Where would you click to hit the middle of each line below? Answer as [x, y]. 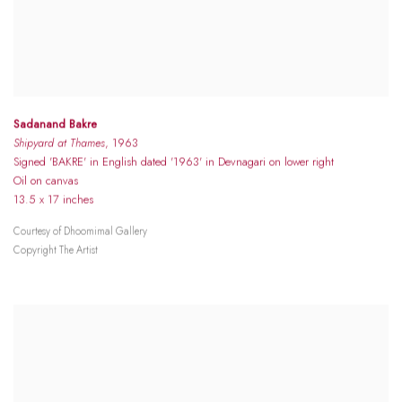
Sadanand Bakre [55, 125]
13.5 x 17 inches [53, 200]
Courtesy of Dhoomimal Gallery [80, 232]
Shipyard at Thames [59, 144]
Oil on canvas [46, 181]
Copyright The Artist [56, 251]
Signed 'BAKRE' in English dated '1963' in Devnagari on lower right [174, 162]
